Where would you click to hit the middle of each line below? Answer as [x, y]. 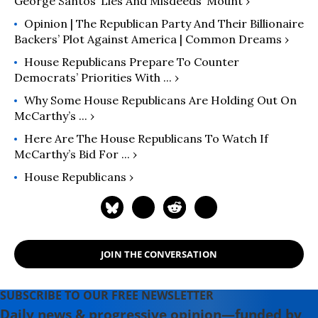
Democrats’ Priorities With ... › [97, 78]
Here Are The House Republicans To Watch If [146, 139]
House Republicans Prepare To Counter [132, 62]
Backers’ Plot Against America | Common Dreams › [152, 39]
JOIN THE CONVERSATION [159, 254]
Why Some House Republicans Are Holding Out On [160, 100]
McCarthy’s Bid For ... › [76, 154]
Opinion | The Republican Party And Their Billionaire [164, 24]
